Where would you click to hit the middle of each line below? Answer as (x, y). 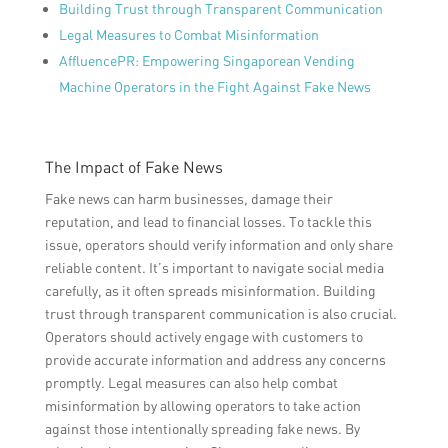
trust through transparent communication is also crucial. (220, 314)
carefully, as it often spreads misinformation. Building (210, 291)
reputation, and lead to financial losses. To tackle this (208, 222)
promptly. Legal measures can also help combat (191, 383)
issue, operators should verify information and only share (218, 245)
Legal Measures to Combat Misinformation (188, 35)
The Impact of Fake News (133, 167)
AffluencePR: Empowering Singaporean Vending (206, 61)
